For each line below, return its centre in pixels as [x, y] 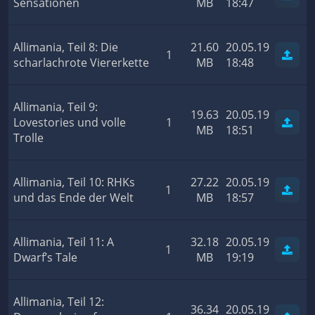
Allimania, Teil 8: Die [66, 47]
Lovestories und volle [70, 122]
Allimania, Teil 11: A [64, 242]
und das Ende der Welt [73, 198]
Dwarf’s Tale [45, 257]
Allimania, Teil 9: [56, 107]
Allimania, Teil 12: [59, 302]
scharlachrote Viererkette [81, 63]
